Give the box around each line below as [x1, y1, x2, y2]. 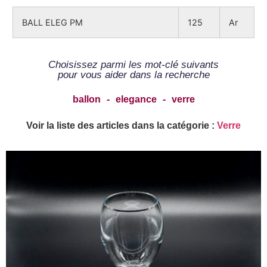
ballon [72, 94, 101, 104]
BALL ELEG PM [22, 17, 83, 27]
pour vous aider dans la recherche [57, 69, 210, 80]
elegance [115, 94, 157, 104]
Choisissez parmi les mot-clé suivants [48, 58, 219, 70]
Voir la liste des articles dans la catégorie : [26, 120, 217, 131]
